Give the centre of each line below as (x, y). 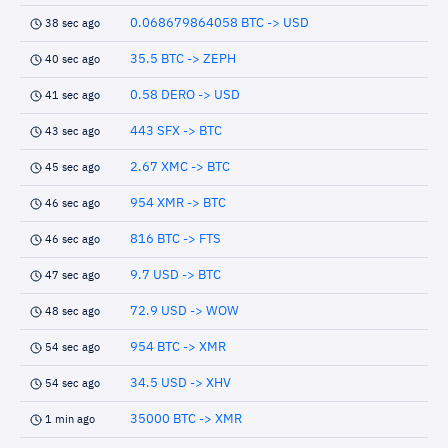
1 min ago (70, 419)
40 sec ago (72, 59)
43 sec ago (72, 131)
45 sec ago (72, 167)
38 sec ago (72, 23)
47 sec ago (72, 275)
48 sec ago (72, 311)
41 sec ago (72, 95)
